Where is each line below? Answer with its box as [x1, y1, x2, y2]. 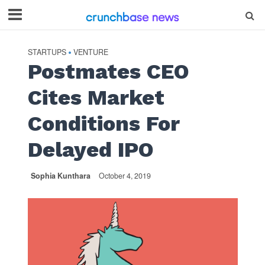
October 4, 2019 [98, 170, 151, 181]
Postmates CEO [27, 59, 189, 84]
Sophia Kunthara [30, 170, 91, 181]
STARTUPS [27, 47, 66, 57]
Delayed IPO [27, 137, 154, 162]
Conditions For [27, 111, 180, 136]
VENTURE [73, 47, 108, 57]
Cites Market [27, 85, 164, 110]
